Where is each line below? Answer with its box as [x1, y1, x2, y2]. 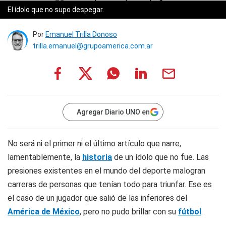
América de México [8, 207, 80, 216]
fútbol [178, 207, 201, 216]
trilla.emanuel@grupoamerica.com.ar [33, 42, 153, 50]
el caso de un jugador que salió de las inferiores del [8, 193, 187, 203]
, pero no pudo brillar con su [80, 207, 178, 216]
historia [82, 152, 112, 162]
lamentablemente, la [8, 152, 82, 162]
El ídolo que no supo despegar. [8, 6, 104, 14]
